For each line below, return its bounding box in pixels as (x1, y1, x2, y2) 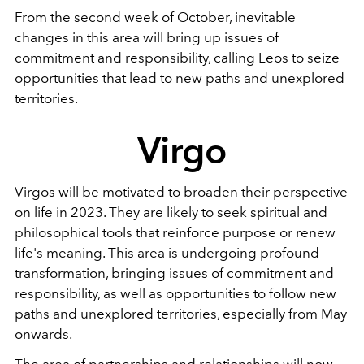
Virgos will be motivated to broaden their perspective (15, 183, 348, 200)
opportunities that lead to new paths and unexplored (15, 69, 344, 86)
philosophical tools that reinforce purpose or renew (15, 223, 336, 240)
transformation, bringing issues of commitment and (15, 264, 334, 281)
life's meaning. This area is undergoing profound (15, 244, 319, 261)
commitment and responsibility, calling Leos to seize (15, 49, 340, 66)
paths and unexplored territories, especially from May (15, 305, 347, 322)
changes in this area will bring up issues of (15, 28, 279, 45)
